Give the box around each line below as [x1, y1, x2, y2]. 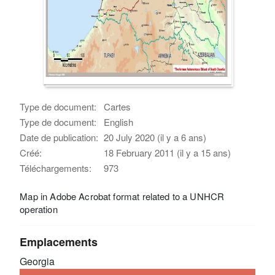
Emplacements [20, 233, 98, 250]
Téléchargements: [20, 161, 92, 174]
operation [20, 202, 58, 215]
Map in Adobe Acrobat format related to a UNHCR [20, 189, 225, 203]
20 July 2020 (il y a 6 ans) [104, 130, 207, 144]
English [104, 115, 134, 128]
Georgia [20, 254, 55, 268]
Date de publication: [20, 130, 99, 144]
